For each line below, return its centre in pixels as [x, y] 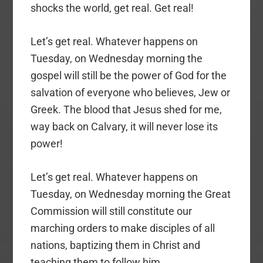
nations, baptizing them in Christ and [116, 245]
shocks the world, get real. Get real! [112, 8]
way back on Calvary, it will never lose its [124, 126]
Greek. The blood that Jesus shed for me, [127, 109]
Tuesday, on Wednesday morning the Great [131, 194]
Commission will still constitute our [112, 211]
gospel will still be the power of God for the [129, 75]
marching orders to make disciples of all [123, 228]
